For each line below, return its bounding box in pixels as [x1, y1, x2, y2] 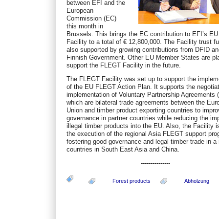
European [66, 6, 94, 14]
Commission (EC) [66, 14, 117, 22]
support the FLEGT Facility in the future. [66, 61, 181, 69]
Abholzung [184, 177, 210, 184]
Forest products [112, 177, 151, 184]
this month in [66, 22, 104, 30]
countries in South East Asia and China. [66, 145, 180, 153]
